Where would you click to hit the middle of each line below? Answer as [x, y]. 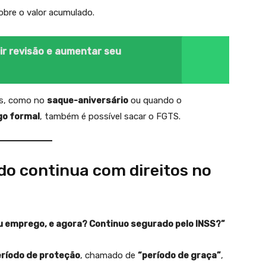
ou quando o [155, 100]
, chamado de [109, 255]
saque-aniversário [88, 100]
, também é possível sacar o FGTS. [110, 116]
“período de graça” [179, 255]
